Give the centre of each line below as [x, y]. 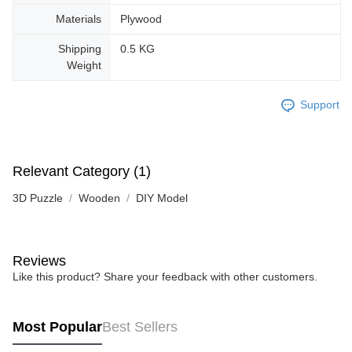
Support [320, 105]
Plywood [141, 18]
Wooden [99, 198]
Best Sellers [140, 327]
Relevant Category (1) [82, 171]
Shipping [80, 48]
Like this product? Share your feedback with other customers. [165, 276]
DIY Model [162, 198]
